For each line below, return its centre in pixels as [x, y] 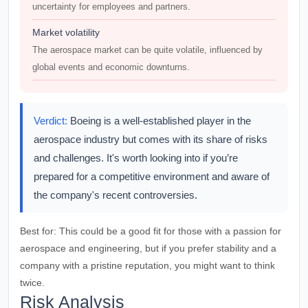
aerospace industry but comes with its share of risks [151, 139]
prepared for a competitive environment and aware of [152, 176]
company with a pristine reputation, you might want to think [147, 265]
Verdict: [51, 121]
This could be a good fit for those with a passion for [169, 231]
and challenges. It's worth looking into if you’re [136, 158]
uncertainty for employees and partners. [111, 7]
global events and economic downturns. [111, 67]
